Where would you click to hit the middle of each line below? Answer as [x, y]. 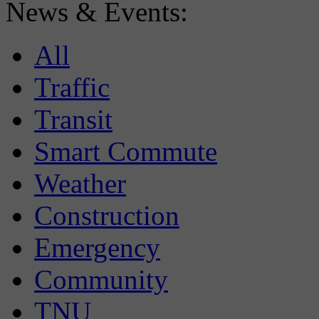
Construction [107, 216]
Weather [80, 184]
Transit [73, 120]
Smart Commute [126, 152]
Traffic [72, 88]
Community [101, 280]
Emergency [97, 248]
